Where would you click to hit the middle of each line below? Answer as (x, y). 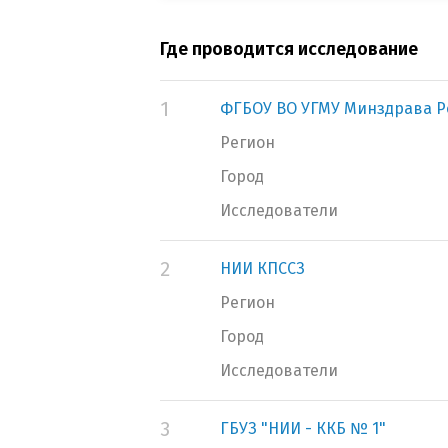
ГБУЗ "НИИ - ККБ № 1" (303, 428)
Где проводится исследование (289, 49)
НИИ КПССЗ (262, 268)
